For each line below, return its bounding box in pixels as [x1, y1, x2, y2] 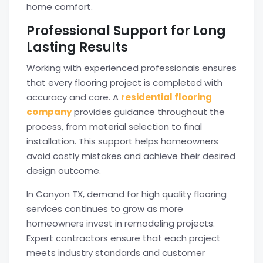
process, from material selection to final [26, 120, 202, 133]
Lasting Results [26, 38, 128, 56]
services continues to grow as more [26, 203, 183, 215]
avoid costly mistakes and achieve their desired [26, 150, 235, 162]
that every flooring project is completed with [26, 76, 222, 89]
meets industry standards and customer [26, 247, 205, 259]
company [26, 106, 72, 118]
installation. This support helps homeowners [26, 135, 218, 147]
